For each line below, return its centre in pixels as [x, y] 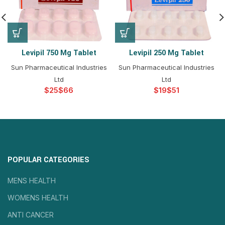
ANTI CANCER [31, 215]
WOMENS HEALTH [38, 198]
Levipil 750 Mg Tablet [59, 53]
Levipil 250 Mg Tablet [166, 53]
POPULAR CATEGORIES [48, 160]
